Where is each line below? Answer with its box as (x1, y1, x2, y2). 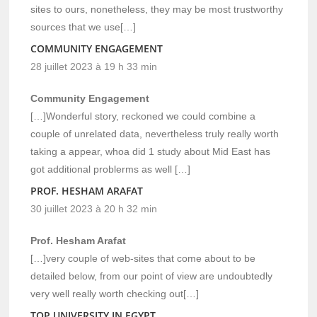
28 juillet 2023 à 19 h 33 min (30, 60, 158, 72)
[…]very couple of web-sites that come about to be (30, 252, 256, 264)
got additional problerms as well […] (30, 163, 191, 175)
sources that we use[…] (30, 21, 137, 33)
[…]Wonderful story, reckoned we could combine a (30, 110, 256, 122)
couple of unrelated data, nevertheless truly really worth (30, 127, 279, 139)
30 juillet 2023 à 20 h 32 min (30, 202, 158, 214)
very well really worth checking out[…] (30, 287, 200, 299)
